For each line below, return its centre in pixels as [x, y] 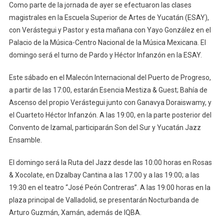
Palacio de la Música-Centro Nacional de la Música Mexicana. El [107, 42]
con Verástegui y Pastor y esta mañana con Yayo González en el [110, 30]
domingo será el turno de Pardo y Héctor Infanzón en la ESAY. [105, 55]
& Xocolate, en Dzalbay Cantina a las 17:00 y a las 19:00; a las [104, 175]
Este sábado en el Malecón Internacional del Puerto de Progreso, [110, 77]
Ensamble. [26, 140]
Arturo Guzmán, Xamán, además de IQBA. [76, 212]
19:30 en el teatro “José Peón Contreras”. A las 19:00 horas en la [109, 187]
